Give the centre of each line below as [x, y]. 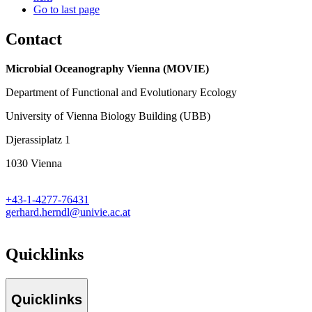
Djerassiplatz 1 [38, 140]
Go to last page [67, 10]
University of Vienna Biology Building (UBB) [108, 116]
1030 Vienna [34, 164]
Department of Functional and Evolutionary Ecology [121, 93]
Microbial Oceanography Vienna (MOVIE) [107, 69]
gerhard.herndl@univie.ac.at [68, 212]
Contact [34, 39]
